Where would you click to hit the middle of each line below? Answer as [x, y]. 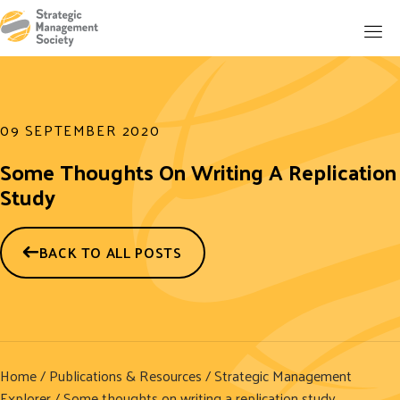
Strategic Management [283, 375]
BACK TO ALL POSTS [110, 252]
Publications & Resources [125, 375]
